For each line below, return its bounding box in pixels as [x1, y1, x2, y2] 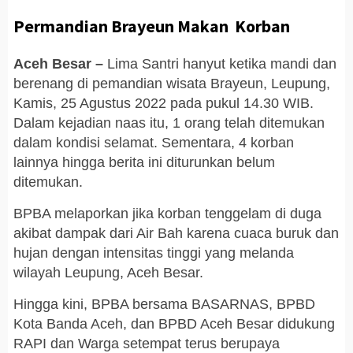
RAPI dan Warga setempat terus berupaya [13, 335, 280, 351]
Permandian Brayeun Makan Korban [13, 14, 290, 37]
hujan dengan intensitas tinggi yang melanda [13, 244, 294, 261]
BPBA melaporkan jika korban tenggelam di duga [13, 205, 321, 221]
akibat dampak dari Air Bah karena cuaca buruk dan [13, 225, 339, 241]
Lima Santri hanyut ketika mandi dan [103, 55, 336, 72]
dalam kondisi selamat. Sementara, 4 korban [13, 134, 294, 150]
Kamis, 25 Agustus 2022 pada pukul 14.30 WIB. [13, 95, 314, 111]
